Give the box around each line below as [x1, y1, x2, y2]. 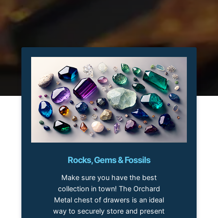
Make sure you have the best [61, 173, 157, 182]
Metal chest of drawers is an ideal [54, 195, 164, 204]
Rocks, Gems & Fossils [67, 154, 150, 165]
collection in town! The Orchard [57, 184, 160, 193]
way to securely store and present [53, 206, 165, 215]
